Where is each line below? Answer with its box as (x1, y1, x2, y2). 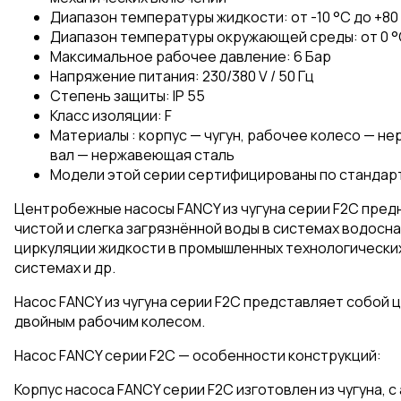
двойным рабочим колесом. (14, 311, 205, 331)
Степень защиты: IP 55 (50, 85, 205, 106)
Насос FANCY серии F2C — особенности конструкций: (14, 345, 381, 365)
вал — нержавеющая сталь (50, 144, 235, 165)
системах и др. (14, 257, 115, 277)
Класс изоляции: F (50, 105, 172, 125)
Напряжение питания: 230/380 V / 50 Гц (50, 65, 314, 86)
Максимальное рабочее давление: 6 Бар (50, 46, 331, 66)
